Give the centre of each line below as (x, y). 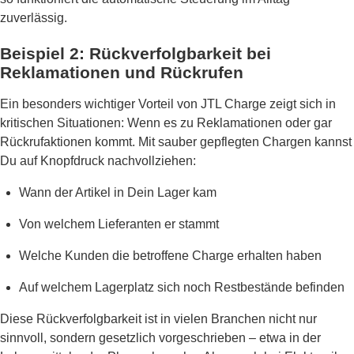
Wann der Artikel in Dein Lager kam (118, 193)
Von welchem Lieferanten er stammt (119, 224)
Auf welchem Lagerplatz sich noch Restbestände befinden (182, 288)
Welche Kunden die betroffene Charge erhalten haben (170, 256)
